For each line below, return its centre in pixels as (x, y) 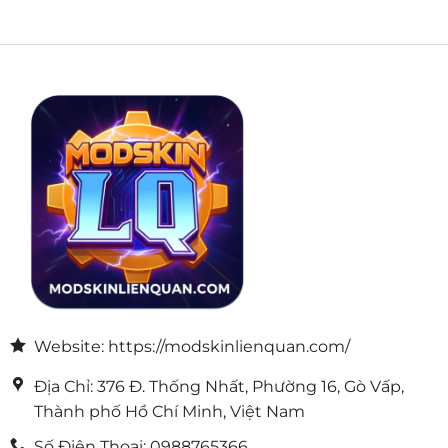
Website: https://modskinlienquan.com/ (191, 347)
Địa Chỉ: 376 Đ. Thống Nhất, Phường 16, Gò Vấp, (218, 387)
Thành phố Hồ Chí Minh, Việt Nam (169, 412)
